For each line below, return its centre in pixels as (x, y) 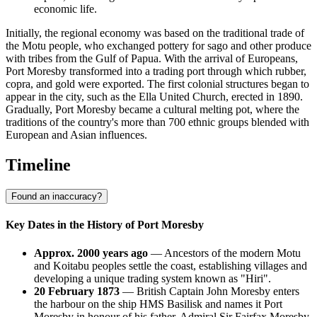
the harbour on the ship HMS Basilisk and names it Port (158, 304)
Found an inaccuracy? (57, 197)
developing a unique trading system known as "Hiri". (152, 278)
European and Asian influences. (76, 135)
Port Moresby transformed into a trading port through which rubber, (156, 71)
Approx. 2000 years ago (91, 253)
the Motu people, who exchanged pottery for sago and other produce (158, 46)
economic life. (65, 9)
